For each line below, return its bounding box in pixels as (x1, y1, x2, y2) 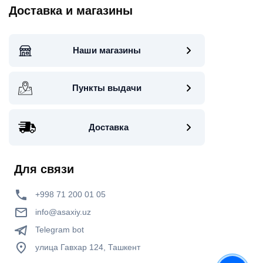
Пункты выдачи (72, 83, 142, 93)
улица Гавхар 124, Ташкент (33, 242, 140, 252)
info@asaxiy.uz (35, 207, 91, 217)
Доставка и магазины (9, 4, 133, 18)
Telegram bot (33, 225, 84, 235)
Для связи (14, 163, 74, 176)
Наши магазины (73, 45, 141, 56)
